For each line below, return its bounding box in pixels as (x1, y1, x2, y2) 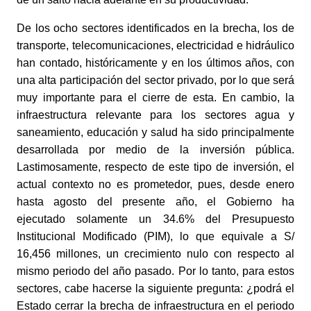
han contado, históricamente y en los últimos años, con (17, 56, 294, 69)
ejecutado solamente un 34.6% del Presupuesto (17, 212, 294, 225)
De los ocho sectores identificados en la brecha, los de (17, 22, 294, 34)
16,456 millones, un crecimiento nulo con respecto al (17, 247, 294, 260)
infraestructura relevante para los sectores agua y (17, 108, 294, 121)
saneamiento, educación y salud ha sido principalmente (17, 126, 294, 138)
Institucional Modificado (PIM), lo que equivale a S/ (17, 230, 294, 242)
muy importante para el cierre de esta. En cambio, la (17, 91, 294, 103)
